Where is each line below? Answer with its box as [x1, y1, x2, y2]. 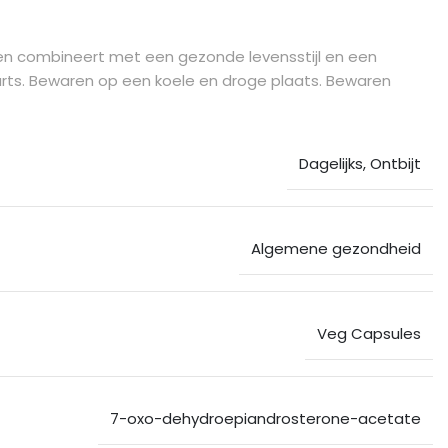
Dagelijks [299, 153, 363, 175]
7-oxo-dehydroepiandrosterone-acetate [110, 408, 421, 430]
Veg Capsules [317, 323, 421, 345]
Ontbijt [370, 153, 421, 175]
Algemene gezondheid [251, 238, 421, 260]
